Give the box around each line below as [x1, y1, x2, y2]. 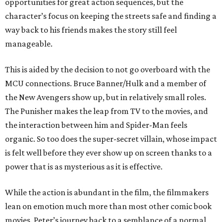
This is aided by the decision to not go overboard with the [5, 64, 210, 74]
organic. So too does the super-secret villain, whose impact [5, 134, 217, 144]
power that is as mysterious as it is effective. [5, 162, 163, 171]
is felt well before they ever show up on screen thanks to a [5, 148, 212, 158]
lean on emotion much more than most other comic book [5, 201, 212, 211]
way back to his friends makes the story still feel [5, 25, 177, 35]
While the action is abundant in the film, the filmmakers [5, 187, 209, 197]
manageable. [5, 39, 53, 49]
